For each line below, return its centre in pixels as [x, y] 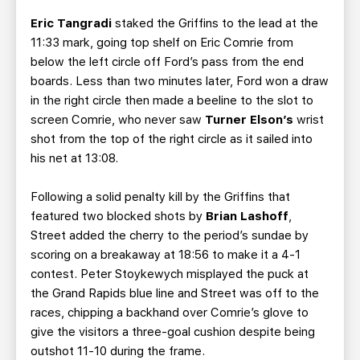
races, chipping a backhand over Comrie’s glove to [170, 313]
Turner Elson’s [249, 120]
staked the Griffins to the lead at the [215, 23]
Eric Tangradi [71, 23]
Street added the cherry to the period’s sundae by [170, 235]
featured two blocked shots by [118, 216]
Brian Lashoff [247, 216]
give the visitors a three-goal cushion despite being [173, 332]
